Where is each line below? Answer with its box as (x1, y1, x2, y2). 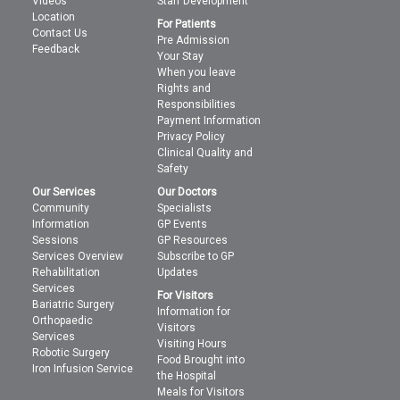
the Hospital (157, 370, 217, 382)
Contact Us (32, 27, 88, 39)
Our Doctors (157, 186, 218, 198)
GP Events (157, 218, 208, 230)
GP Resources (157, 234, 229, 246)
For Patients (157, 18, 217, 30)
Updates (157, 266, 199, 279)
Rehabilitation (32, 266, 101, 279)
